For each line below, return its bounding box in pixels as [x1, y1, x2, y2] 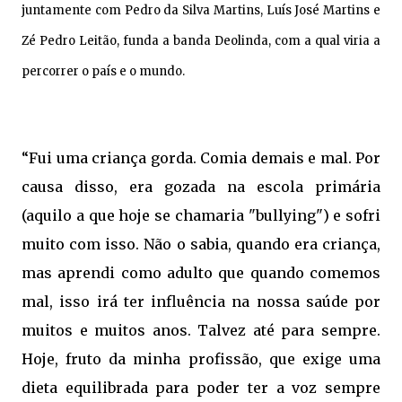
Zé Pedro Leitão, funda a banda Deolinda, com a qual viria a [22, 32, 380, 48]
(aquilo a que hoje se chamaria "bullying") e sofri [22, 205, 380, 224]
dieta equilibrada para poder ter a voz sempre [22, 378, 380, 397]
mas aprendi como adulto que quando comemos [22, 263, 380, 282]
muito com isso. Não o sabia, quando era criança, [22, 234, 380, 253]
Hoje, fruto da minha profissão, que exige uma [22, 349, 380, 368]
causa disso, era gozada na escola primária [22, 177, 380, 196]
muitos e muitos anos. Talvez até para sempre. [22, 320, 380, 339]
